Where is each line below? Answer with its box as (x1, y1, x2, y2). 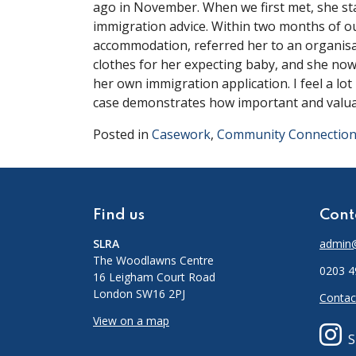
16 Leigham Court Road (93, 269, 215, 284)
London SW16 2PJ (93, 286, 185, 301)
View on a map (93, 312, 169, 328)
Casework (152, 126, 211, 143)
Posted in (93, 126, 152, 143)
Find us (93, 207, 145, 222)
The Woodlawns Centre (93, 253, 214, 268)
